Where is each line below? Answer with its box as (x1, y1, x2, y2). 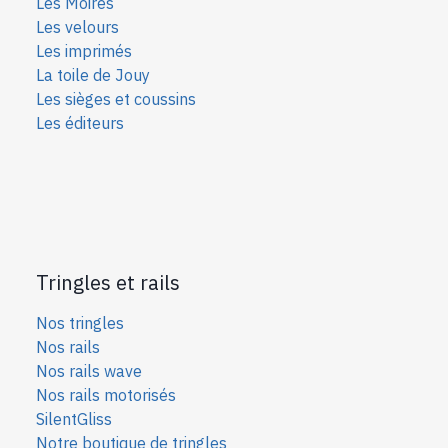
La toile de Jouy (36, 64, 150, 85)
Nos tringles (36, 312, 124, 333)
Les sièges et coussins (36, 88, 196, 109)
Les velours (36, 16, 119, 37)
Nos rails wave (36, 360, 142, 381)
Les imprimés (36, 40, 132, 61)
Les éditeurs (36, 112, 124, 133)
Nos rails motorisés (36, 384, 176, 405)
